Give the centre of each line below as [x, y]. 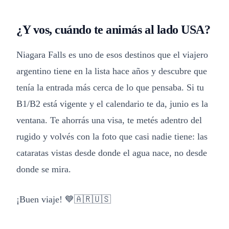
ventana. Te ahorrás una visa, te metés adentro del [109, 120]
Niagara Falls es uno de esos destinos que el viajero [112, 54]
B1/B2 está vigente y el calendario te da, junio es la [112, 104]
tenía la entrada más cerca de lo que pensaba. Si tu [110, 87]
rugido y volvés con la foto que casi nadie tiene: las [112, 136]
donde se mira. [44, 169]
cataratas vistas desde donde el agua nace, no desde [112, 153]
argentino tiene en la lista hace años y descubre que [112, 71]
